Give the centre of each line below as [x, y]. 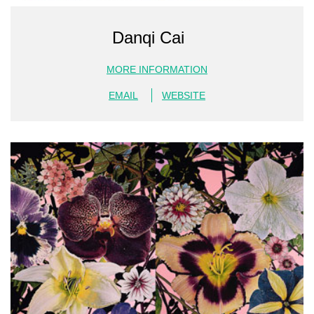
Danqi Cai [148, 37]
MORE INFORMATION [157, 69]
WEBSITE [184, 95]
